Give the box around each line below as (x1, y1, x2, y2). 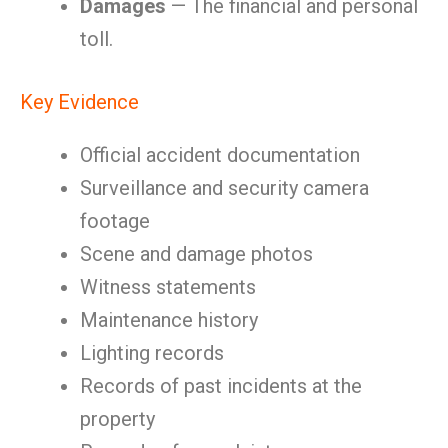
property (80, 407, 155, 431)
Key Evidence (20, 90, 139, 114)
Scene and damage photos (80, 242, 313, 266)
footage (80, 209, 150, 233)
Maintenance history (80, 308, 258, 332)
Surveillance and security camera (80, 176, 369, 200)
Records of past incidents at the (80, 374, 362, 398)
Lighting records (80, 341, 224, 365)
